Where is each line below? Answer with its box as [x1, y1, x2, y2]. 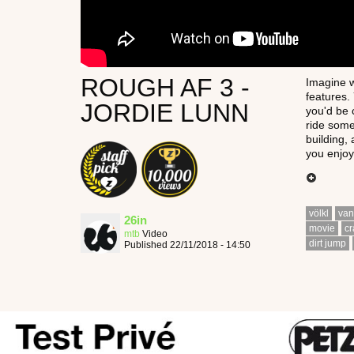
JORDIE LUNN [81, 98, 249, 127]
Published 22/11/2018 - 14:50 [124, 239, 250, 251]
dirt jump [309, 237, 346, 249]
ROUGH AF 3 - [81, 73, 250, 102]
